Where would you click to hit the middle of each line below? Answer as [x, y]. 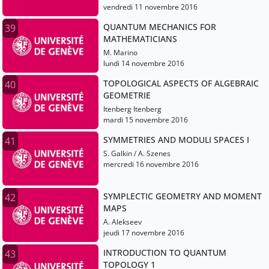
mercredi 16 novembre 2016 [151, 165]
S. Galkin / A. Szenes [137, 154]
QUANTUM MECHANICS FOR [160, 27]
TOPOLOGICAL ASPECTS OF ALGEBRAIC [181, 83]
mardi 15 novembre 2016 [146, 120]
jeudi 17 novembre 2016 [144, 233]
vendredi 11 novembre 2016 [150, 7]
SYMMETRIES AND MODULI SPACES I [176, 140]
